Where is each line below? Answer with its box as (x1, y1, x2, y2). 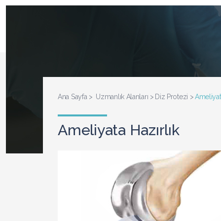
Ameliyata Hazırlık (58, 121, 180, 139)
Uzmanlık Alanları (96, 93, 148, 101)
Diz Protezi (155, 93, 188, 101)
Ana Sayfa (58, 93, 87, 101)
